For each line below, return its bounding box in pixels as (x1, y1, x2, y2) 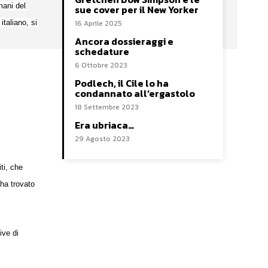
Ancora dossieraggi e (75, 33, 173, 48)
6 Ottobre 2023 (75, 59, 127, 71)
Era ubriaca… (75, 117, 134, 132)
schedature (75, 44, 129, 59)
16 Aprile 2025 (75, 17, 122, 29)
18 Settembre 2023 (75, 101, 139, 112)
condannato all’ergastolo (75, 86, 195, 100)
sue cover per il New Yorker (75, 2, 199, 17)
